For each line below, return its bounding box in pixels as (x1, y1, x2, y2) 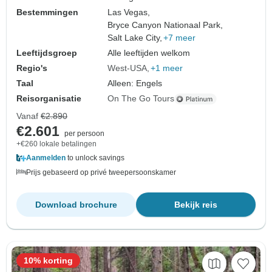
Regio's (16, 63, 47, 73)
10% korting (24, 256, 73, 266)
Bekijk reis (174, 200, 217, 210)
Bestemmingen (16, 7, 78, 18)
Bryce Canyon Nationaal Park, (107, 20, 223, 30)
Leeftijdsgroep (16, 48, 77, 58)
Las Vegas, (107, 7, 151, 18)
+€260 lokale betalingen (16, 140, 97, 149)
